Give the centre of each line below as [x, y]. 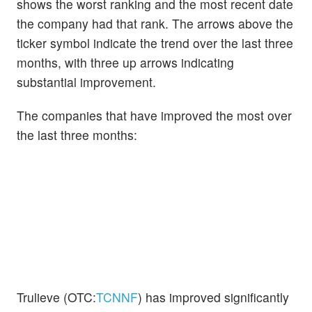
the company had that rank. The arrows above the [155, 24]
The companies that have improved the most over [154, 115]
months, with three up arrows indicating [125, 63]
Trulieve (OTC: [56, 297]
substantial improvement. [86, 82]
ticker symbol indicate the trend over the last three [155, 43]
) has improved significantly [213, 297]
